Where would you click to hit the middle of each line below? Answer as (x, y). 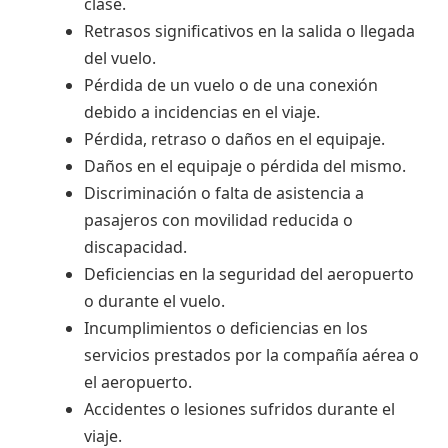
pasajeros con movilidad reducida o (218, 219)
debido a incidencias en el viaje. (202, 111)
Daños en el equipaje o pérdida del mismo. (245, 165)
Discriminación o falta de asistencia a (224, 192)
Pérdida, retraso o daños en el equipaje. (234, 138)
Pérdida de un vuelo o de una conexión (231, 84)
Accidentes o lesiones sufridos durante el (239, 408)
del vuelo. (120, 57)
